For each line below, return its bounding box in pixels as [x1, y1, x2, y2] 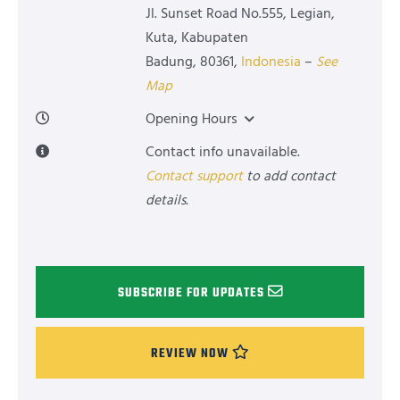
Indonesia [240, 52, 301, 71]
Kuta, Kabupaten [145, 28, 248, 47]
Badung [145, 52, 193, 71]
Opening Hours [145, 109, 237, 129]
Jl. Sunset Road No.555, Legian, [145, 4, 335, 23]
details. [145, 190, 188, 210]
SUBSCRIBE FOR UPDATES [117, 281, 264, 304]
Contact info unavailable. [145, 142, 300, 162]
